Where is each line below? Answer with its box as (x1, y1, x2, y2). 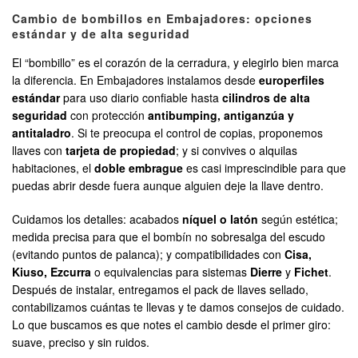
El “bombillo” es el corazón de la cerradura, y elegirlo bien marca (12, 54, 339, 71)
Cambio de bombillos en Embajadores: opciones (12, 10, 312, 27)
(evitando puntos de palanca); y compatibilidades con (12, 246, 284, 263)
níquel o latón (182, 211, 258, 228)
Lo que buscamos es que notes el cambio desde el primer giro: (12, 316, 331, 333)
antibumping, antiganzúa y (148, 107, 294, 124)
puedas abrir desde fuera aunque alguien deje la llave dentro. (12, 177, 324, 194)
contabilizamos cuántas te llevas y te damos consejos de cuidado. (12, 299, 344, 316)
